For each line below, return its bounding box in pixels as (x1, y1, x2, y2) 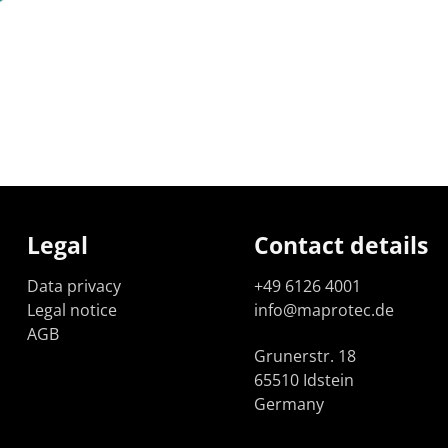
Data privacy (27, 275, 122, 298)
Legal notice (27, 299, 118, 322)
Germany (254, 393, 324, 416)
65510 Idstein (254, 369, 354, 392)
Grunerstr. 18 (254, 345, 356, 368)
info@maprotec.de (254, 299, 394, 322)
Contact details (254, 229, 428, 262)
